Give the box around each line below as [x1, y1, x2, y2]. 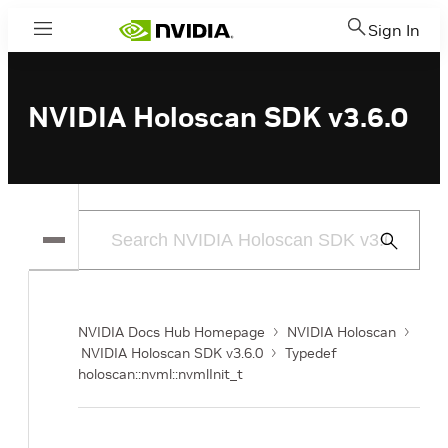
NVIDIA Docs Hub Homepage [78, 323, 265, 341]
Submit [377, 233, 418, 248]
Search [377, 257, 418, 272]
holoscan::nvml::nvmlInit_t [78, 365, 243, 383]
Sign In [368, 20, 420, 40]
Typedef [285, 344, 337, 362]
